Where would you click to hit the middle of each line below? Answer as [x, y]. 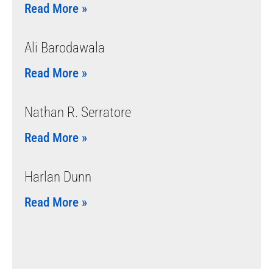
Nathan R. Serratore [78, 112]
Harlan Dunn [58, 177]
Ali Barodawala [65, 48]
